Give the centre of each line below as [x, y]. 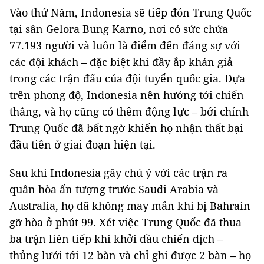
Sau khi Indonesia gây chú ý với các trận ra [118, 172]
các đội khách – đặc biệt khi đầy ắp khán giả [121, 62]
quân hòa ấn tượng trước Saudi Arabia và [114, 189]
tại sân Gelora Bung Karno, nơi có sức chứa [119, 29]
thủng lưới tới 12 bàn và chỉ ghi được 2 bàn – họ [130, 255]
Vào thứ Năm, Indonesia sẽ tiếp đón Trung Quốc [131, 12]
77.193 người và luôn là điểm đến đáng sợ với [125, 45]
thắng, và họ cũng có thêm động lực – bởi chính [129, 111]
